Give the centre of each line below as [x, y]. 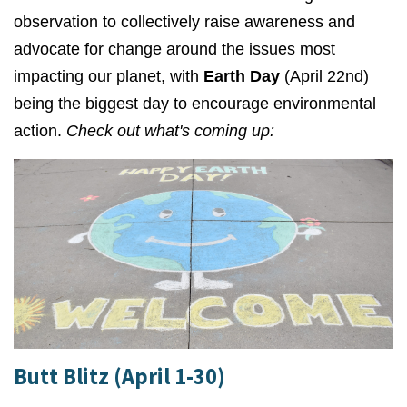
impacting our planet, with [109, 76]
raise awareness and [280, 22]
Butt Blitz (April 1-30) [119, 377]
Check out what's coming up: [170, 131]
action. [40, 131]
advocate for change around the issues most [174, 49]
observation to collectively [109, 22]
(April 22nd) [324, 76]
